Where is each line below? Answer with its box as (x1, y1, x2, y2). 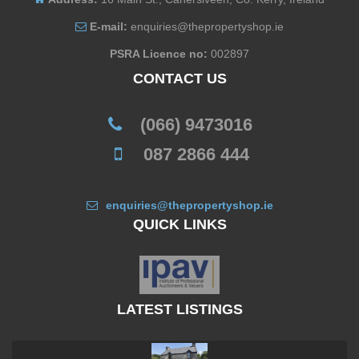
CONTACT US (132, 71, 227, 87)
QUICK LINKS (132, 216, 227, 232)
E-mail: (90, 20, 127, 33)
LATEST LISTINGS (116, 301, 243, 317)
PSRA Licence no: (110, 47, 208, 60)
